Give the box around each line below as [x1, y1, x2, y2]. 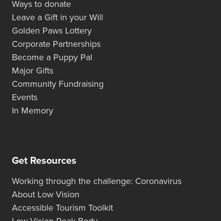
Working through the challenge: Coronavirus [12, 176, 182, 187]
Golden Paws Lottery [12, 25, 92, 37]
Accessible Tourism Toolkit [12, 202, 113, 214]
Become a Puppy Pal [12, 52, 92, 63]
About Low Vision [12, 189, 79, 200]
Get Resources [12, 155, 76, 167]
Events [12, 92, 37, 103]
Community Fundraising [12, 78, 104, 90]
